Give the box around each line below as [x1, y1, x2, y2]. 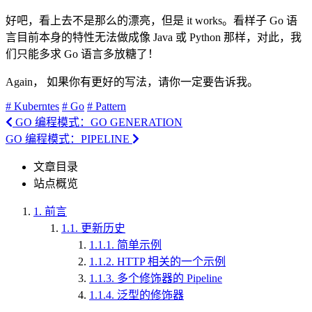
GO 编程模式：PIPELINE [6, 133, 132, 146]
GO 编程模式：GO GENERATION [13, 116, 182, 129]
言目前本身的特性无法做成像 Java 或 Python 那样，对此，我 [6, 31, 302, 44]
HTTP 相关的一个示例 [117, 256, 226, 268]
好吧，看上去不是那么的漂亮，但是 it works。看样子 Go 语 [6, 15, 297, 27]
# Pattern [87, 100, 126, 113]
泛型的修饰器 [117, 289, 184, 302]
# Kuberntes [6, 100, 59, 113]
